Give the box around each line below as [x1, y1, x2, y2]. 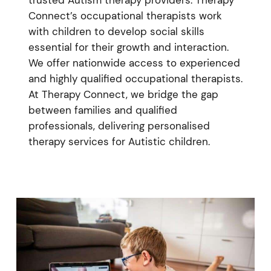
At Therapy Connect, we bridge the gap [28, 87, 218, 101]
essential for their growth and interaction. [28, 40, 229, 54]
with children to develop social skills [28, 24, 204, 38]
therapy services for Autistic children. [28, 134, 210, 148]
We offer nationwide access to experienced [28, 56, 240, 70]
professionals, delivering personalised [28, 119, 210, 132]
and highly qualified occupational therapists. [28, 71, 243, 85]
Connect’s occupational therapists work [28, 8, 222, 22]
